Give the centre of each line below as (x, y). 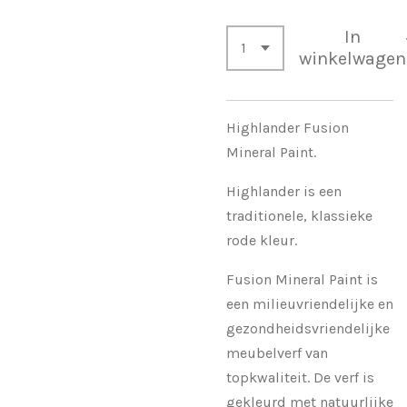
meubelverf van (277, 352)
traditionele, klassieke (299, 215)
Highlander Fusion (288, 127)
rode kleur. (263, 240)
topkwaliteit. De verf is (300, 377)
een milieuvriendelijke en (310, 303)
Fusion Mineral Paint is (302, 279)
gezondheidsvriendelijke (308, 328)
